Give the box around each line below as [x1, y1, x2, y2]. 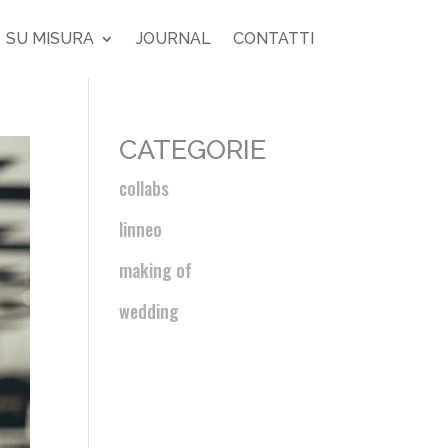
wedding [119, 298, 180, 324]
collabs [119, 175, 170, 201]
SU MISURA [5, 29, 94, 48]
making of [119, 257, 193, 283]
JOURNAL [135, 29, 211, 48]
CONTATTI [232, 29, 314, 48]
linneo [119, 216, 163, 242]
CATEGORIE [119, 134, 267, 165]
